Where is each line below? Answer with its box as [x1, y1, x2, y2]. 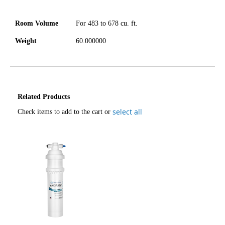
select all [113, 106, 142, 117]
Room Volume [15, 19, 58, 27]
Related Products [18, 92, 70, 100]
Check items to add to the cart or [18, 107, 113, 116]
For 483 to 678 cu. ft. [76, 19, 138, 27]
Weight [15, 37, 37, 45]
